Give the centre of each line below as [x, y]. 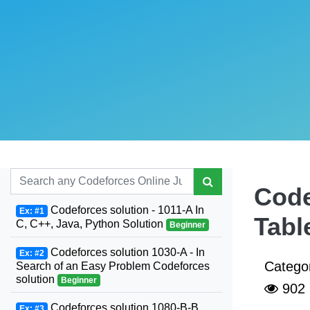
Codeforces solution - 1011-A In [126, 210]
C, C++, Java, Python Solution [91, 224]
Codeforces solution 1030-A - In [126, 252]
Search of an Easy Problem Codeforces [113, 266]
